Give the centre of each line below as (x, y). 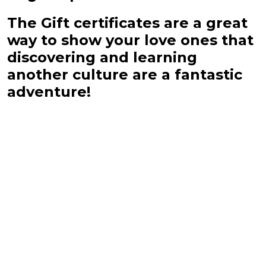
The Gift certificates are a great (127, 23)
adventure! (49, 91)
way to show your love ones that (130, 40)
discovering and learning (102, 57)
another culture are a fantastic (125, 74)
